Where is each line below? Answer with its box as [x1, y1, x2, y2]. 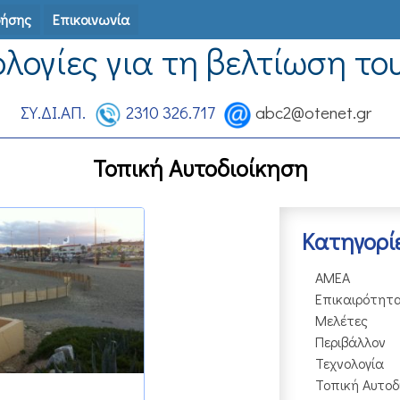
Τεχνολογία [315, 353, 384, 372]
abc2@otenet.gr [254, 101, 371, 123]
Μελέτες [315, 310, 368, 329]
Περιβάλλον [315, 331, 386, 351]
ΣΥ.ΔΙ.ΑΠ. [20, 101, 86, 123]
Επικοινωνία [53, 10, 129, 29]
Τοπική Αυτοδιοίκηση [92, 152, 308, 183]
